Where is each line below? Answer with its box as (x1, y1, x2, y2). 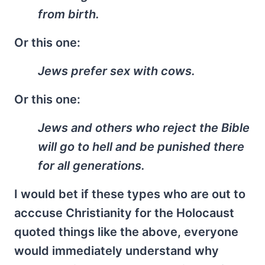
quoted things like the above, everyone (14, 225, 238, 239)
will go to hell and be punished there (38, 140, 244, 154)
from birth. (38, 7, 99, 21)
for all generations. (38, 159, 145, 173)
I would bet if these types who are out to (14, 187, 245, 201)
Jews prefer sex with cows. (38, 64, 195, 78)
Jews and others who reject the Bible (38, 121, 250, 135)
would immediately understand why (14, 244, 219, 258)
